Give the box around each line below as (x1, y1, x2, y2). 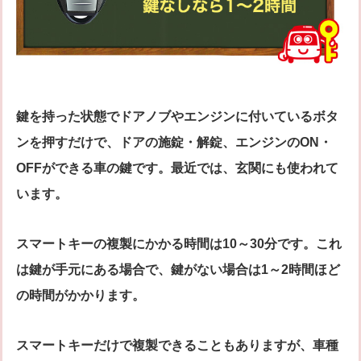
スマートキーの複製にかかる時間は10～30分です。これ (16, 237, 342, 251)
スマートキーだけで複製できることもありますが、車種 (16, 338, 338, 353)
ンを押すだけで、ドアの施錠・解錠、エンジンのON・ (16, 135, 332, 150)
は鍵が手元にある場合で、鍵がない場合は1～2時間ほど (16, 263, 340, 277)
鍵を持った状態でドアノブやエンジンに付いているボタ (16, 110, 338, 124)
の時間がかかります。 (16, 288, 145, 303)
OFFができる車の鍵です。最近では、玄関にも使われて (16, 161, 338, 176)
